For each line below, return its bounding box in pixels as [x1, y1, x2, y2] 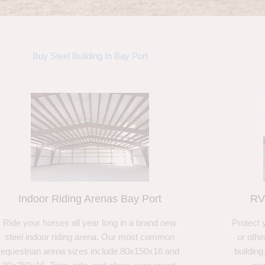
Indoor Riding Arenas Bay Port [18, 193, 161, 205]
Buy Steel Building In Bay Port [32, 51, 148, 62]
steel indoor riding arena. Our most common [5, 232, 175, 243]
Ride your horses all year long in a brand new [3, 218, 177, 228]
